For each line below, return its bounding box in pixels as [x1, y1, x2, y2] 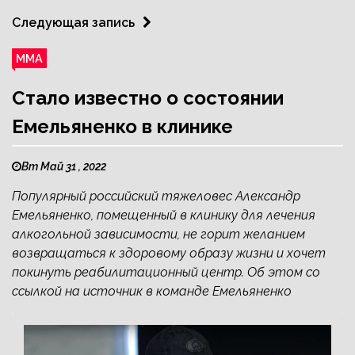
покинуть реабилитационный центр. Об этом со [12, 264, 320, 280]
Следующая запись [12, 14, 135, 30]
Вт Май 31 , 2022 [21, 159, 106, 173]
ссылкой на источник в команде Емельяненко [12, 283, 292, 299]
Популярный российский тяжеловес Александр [12, 188, 300, 204]
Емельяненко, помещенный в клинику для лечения [12, 207, 315, 223]
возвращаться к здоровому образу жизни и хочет [12, 245, 326, 261]
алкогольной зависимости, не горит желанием [12, 226, 305, 242]
